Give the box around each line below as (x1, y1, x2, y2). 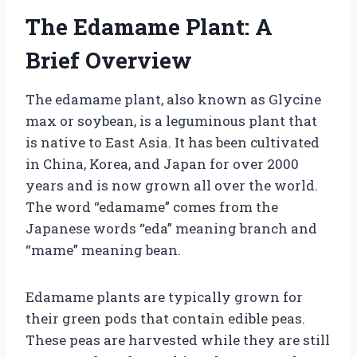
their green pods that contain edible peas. (25, 308, 305, 328)
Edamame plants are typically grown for (25, 287, 303, 306)
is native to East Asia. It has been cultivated (25, 132, 320, 151)
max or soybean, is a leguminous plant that (25, 111, 317, 130)
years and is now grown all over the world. (25, 175, 318, 194)
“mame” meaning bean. (25, 240, 181, 259)
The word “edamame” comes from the (25, 197, 278, 216)
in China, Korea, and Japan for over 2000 (25, 154, 299, 173)
